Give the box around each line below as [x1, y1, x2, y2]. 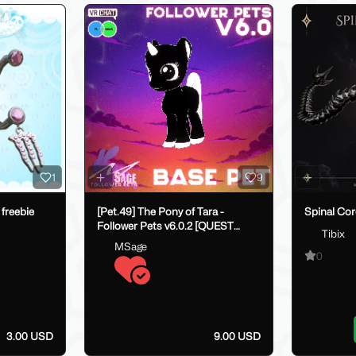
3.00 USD [6, 329, 53, 342]
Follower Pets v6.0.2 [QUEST [96, 219, 234, 233]
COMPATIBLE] [96, 234, 167, 247]
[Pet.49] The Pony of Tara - [96, 205, 224, 219]
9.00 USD [214, 329, 261, 342]
